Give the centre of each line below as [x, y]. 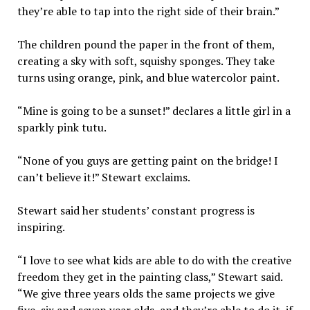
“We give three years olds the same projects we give [146, 293]
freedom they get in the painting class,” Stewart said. [149, 276]
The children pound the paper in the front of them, [146, 44]
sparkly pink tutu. [62, 127]
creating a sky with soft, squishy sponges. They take [146, 61]
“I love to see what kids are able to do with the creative [154, 260]
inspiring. [41, 227]
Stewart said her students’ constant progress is [136, 210]
